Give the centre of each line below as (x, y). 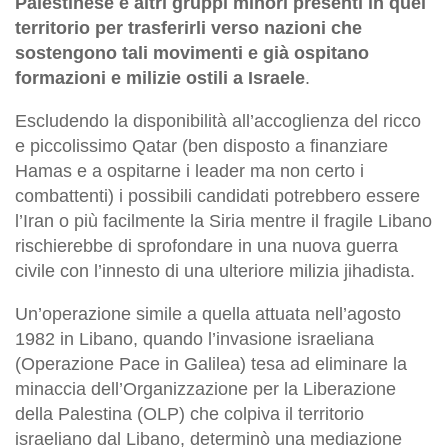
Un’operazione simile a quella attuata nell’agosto (208, 314)
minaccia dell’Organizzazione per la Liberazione (205, 389)
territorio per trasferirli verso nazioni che (188, 28)
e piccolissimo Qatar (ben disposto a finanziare (201, 146)
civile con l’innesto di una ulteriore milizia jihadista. (215, 271)
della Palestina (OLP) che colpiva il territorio (189, 414)
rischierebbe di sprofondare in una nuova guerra (206, 246)
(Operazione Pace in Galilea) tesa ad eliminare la (211, 364)
